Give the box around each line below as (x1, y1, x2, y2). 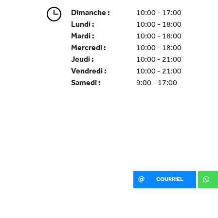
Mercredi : (71, 43, 106, 52)
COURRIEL (156, 176, 183, 182)
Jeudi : (71, 54, 94, 64)
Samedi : (71, 78, 101, 87)
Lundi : (71, 19, 94, 29)
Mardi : (71, 31, 94, 40)
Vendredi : (71, 66, 107, 75)
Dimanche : (71, 8, 110, 17)
